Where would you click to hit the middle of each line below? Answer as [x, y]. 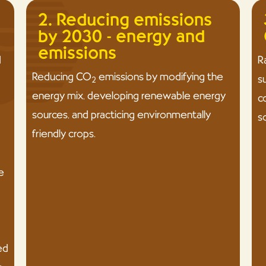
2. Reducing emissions [125, 20]
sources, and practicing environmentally [121, 115]
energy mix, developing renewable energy [129, 96]
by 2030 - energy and [121, 36]
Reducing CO [61, 77]
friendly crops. [64, 134]
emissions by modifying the [159, 77]
